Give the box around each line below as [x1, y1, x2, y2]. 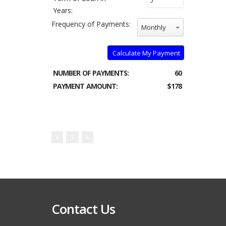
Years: [53, 6, 73, 15]
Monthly [141, 23, 166, 32]
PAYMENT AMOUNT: [53, 81, 118, 91]
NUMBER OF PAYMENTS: [53, 68, 129, 78]
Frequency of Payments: [51, 19, 131, 29]
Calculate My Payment [112, 48, 180, 58]
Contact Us [51, 200, 115, 218]
